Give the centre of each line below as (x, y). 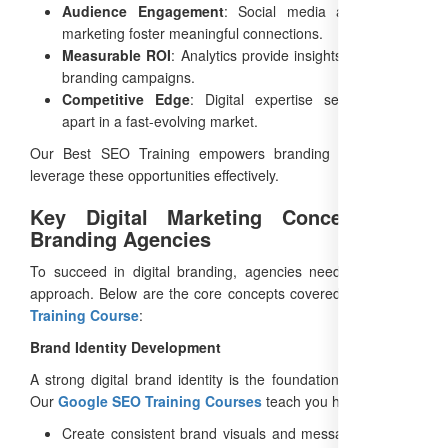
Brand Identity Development (125, 346)
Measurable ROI (117, 54)
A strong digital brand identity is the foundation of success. (224, 378)
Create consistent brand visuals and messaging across (240, 432)
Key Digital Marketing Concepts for (224, 216)
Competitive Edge (126, 98)
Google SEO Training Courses (160, 400)
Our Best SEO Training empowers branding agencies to (224, 152)
